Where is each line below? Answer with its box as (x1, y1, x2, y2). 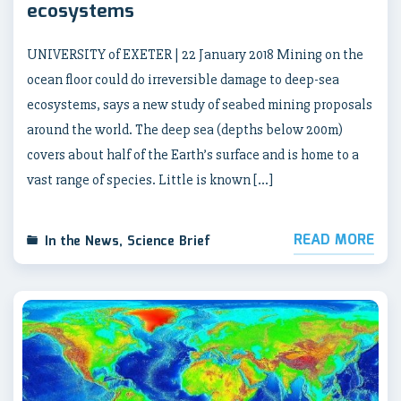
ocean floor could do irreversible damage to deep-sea (27, 71, 339, 90)
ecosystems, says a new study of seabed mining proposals (27, 96, 372, 115)
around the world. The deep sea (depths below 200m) (27, 121, 343, 140)
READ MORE (294, 229, 374, 252)
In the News (45, 232, 119, 252)
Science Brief (127, 232, 210, 252)
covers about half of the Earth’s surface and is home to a (27, 146, 359, 165)
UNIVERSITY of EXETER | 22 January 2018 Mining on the (27, 46, 363, 64)
